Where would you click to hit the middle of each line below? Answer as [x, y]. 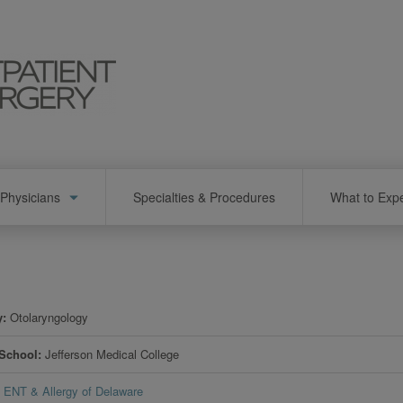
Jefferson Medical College [112, 354]
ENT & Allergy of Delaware [74, 390]
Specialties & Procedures [204, 197]
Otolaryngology [49, 317]
